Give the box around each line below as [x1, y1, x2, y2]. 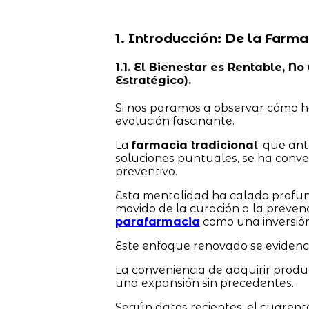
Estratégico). [114, 74, 191, 88]
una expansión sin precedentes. [114, 277, 297, 290]
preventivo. [114, 165, 177, 179]
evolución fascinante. [114, 114, 235, 128]
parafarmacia [114, 215, 200, 229]
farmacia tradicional [131, 139, 258, 152]
